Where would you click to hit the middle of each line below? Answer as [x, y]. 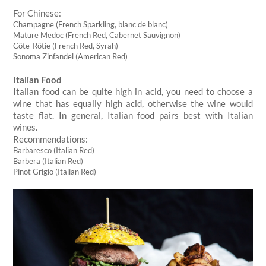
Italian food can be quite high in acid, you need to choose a [133, 91]
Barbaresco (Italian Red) [54, 150]
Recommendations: [51, 139]
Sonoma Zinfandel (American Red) [71, 56]
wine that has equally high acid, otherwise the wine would [133, 103]
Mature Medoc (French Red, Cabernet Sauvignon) [97, 35]
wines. [26, 127]
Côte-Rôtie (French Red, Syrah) [66, 45]
